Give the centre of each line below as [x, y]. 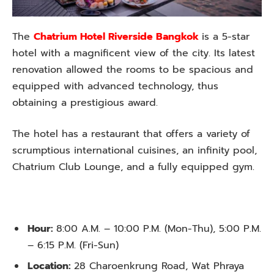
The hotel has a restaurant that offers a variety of [131, 134]
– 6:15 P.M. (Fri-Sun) [73, 245]
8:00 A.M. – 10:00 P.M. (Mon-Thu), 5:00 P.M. [159, 228]
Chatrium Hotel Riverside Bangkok [116, 36]
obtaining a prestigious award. [85, 102]
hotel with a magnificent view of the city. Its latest [134, 53]
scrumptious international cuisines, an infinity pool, [135, 151]
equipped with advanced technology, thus [115, 86]
